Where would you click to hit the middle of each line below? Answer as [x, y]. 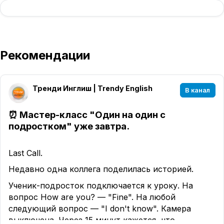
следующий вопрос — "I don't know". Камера [100, 208]
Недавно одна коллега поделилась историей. [101, 169]
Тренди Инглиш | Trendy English [92, 88]
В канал [198, 90]
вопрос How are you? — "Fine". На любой [92, 197]
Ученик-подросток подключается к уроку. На [101, 185]
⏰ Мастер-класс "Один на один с [87, 114]
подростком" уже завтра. [69, 126]
